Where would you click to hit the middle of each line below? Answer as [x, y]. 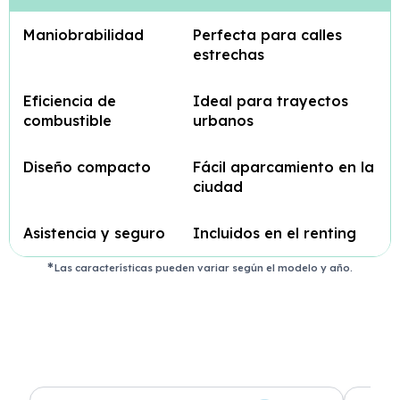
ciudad [218, 187]
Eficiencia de [70, 101]
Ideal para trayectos [271, 101]
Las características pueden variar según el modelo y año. [204, 268]
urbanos [223, 121]
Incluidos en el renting [275, 233]
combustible [67, 121]
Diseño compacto [87, 167]
